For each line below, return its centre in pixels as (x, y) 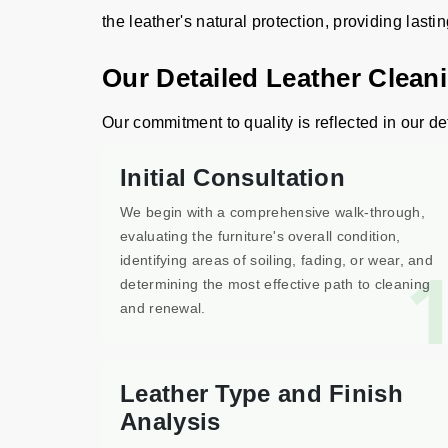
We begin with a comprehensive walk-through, (272, 212)
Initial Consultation (232, 177)
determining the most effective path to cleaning (275, 284)
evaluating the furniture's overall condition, (260, 236)
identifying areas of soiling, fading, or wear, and (276, 260)
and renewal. (163, 308)
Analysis (170, 421)
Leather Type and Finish (261, 393)
